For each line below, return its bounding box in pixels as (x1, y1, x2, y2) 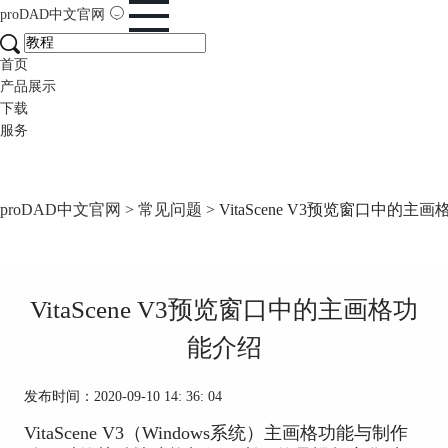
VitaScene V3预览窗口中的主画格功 (30, 296, 418, 324)
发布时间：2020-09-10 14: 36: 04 (23, 389, 222, 405)
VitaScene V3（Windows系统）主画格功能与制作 (23, 422, 408, 443)
